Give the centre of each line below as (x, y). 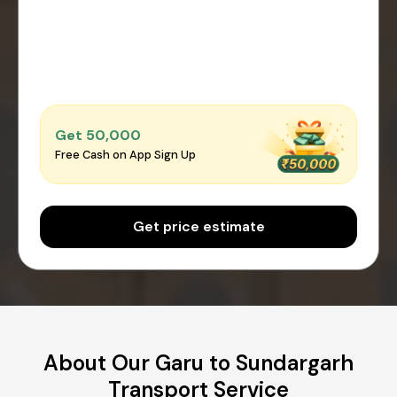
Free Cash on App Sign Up (125, 155)
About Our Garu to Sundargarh (198, 362)
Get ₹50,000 (98, 136)
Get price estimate (198, 226)
